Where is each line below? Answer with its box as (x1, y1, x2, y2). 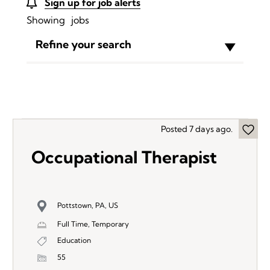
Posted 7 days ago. (161, 124, 233, 134)
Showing (27, 14, 65, 26)
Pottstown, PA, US (57, 201, 118, 210)
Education (57, 236, 91, 245)
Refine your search (36, 37, 131, 51)
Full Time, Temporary (57, 219, 129, 229)
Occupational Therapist (31, 146, 217, 168)
